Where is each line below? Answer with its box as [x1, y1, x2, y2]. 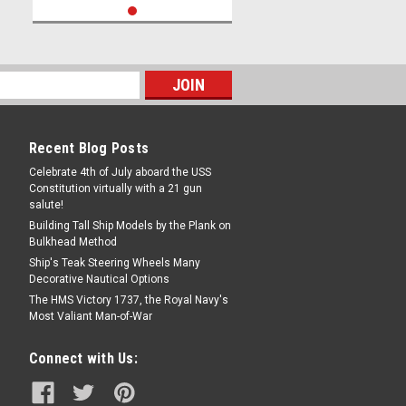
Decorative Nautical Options [28, 273, 169, 285]
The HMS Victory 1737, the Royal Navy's [28, 294, 228, 306]
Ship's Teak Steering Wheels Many [28, 256, 200, 269]
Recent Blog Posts [28, 140, 149, 157]
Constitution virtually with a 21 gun [28, 182, 202, 195]
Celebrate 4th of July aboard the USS [28, 166, 211, 179]
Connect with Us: [28, 350, 138, 367]
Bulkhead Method [28, 236, 117, 248]
